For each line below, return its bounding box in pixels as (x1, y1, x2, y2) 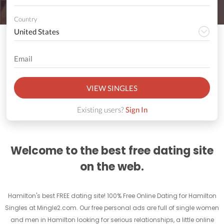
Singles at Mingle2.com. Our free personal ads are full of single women (5, 203, 219, 212)
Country (13, 15, 37, 23)
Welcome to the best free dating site (10, 143, 213, 159)
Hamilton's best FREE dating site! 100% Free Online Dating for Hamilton (7, 191, 216, 200)
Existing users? (76, 105, 125, 114)
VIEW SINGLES (86, 83, 137, 92)
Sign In (125, 105, 147, 114)
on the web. (80, 159, 144, 175)
